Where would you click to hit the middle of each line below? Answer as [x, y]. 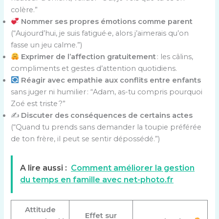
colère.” [24, 10]
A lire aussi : [44, 168]
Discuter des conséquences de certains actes [107, 115]
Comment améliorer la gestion [133, 168]
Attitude [40, 210]
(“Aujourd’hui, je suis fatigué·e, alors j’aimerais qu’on [100, 33]
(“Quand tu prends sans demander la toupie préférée [106, 127]
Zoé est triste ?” [38, 103]
